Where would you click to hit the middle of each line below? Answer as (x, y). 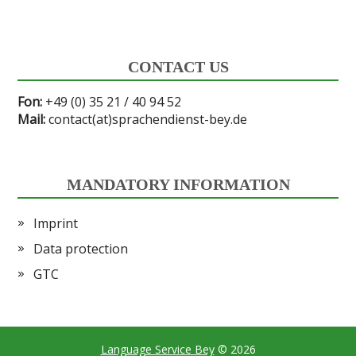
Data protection (81, 249)
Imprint (56, 224)
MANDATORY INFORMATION (178, 185)
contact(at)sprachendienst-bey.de (148, 120)
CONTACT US (178, 67)
